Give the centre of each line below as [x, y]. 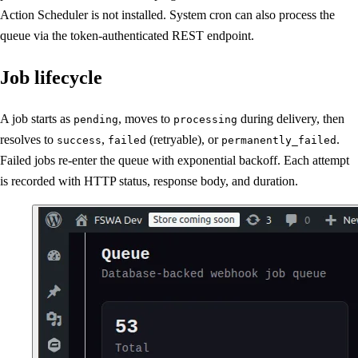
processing [205, 120]
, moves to [146, 119]
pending [96, 120]
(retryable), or [184, 140]
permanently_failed [279, 141]
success [79, 141]
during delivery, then [291, 119]
